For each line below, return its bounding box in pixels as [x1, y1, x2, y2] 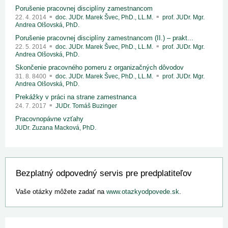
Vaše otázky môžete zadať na [16, 188, 106, 196]
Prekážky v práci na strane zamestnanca [15, 93, 136, 101]
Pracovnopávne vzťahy [15, 115, 83, 123]
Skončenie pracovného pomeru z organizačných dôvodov [15, 64, 184, 72]
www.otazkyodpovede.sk [106, 188, 179, 196]
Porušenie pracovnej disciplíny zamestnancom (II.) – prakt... [15, 34, 193, 42]
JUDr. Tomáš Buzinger [55, 102, 117, 110]
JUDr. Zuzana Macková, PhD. [15, 124, 96, 132]
